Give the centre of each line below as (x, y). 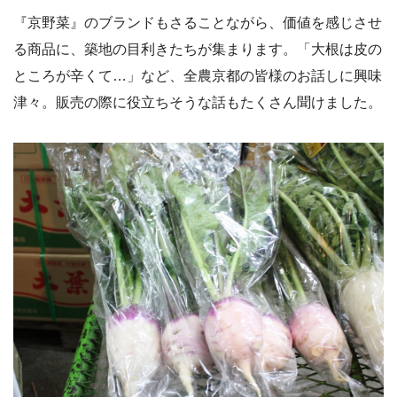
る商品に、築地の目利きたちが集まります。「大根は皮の (198, 49)
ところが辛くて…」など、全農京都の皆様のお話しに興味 (198, 75)
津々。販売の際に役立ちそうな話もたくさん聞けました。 (198, 102)
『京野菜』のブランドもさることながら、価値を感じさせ (198, 22)
